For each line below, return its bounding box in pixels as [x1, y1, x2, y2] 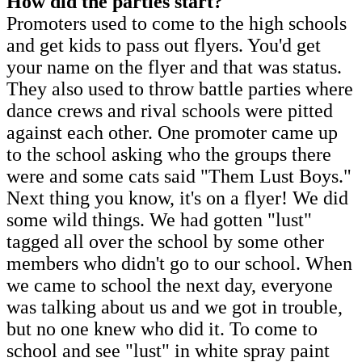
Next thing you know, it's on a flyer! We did [6, 187, 348, 208]
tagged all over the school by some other [6, 230, 324, 252]
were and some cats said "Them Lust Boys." [6, 165, 351, 187]
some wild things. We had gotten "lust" [6, 208, 312, 230]
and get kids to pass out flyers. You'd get [6, 34, 321, 56]
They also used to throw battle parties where [6, 78, 353, 99]
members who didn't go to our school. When [6, 252, 352, 274]
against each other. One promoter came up [6, 121, 338, 143]
